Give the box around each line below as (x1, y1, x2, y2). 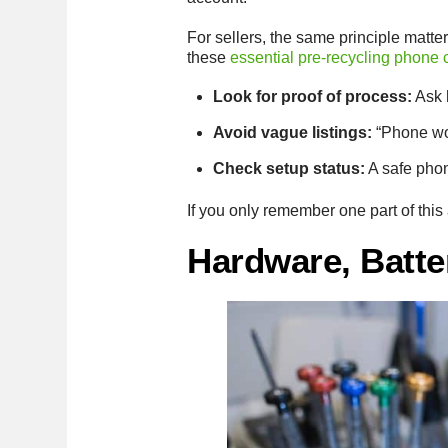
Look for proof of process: (212, 87, 412, 105)
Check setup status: (212, 159, 365, 177)
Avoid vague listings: (212, 123, 372, 141)
